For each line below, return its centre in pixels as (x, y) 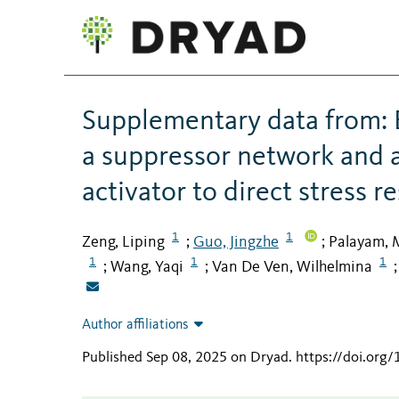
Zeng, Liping (123, 242)
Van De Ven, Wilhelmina (292, 268)
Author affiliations (135, 326)
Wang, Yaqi (147, 268)
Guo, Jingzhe (236, 242)
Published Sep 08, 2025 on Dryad (185, 358)
